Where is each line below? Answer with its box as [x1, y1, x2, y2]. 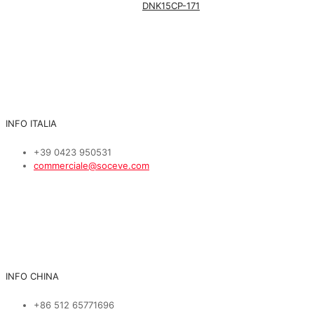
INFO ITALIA [6, 117, 57, 129]
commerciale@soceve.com [34, 159, 149, 171]
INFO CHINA [6, 271, 59, 282]
